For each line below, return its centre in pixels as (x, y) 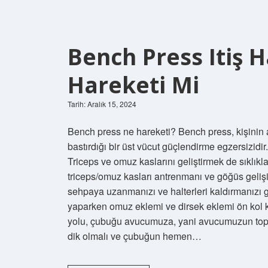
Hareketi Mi (133, 84)
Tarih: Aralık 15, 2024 (102, 103)
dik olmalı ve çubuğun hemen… (135, 236)
